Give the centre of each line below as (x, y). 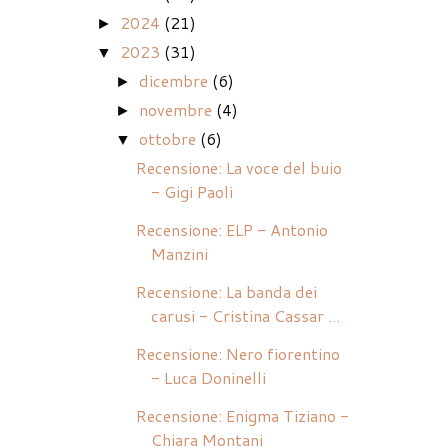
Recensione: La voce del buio (238, 168)
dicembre (174, 81)
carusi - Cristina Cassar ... (245, 316)
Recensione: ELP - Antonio (231, 230)
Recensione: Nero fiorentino (237, 354)
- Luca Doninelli (208, 378)
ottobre (168, 139)
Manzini (179, 254)
